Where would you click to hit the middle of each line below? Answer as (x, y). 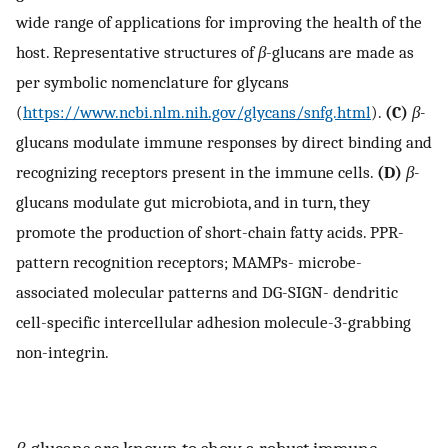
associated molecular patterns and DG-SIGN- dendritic (207, 292)
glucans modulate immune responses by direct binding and (224, 142)
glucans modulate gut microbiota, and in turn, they (193, 202)
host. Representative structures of (137, 52)
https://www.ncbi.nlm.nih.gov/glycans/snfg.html (197, 112)
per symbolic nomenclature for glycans (152, 82)
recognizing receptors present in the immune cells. (196, 172)
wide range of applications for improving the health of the (219, 22)
